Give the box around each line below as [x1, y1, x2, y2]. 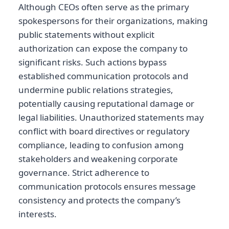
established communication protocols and [18, 70, 188, 82]
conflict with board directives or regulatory [18, 125, 190, 138]
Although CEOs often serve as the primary [18, 1, 189, 13]
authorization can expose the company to [18, 42, 188, 55]
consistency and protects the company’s [18, 194, 180, 207]
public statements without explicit [18, 29, 154, 41]
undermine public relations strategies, [18, 84, 173, 96]
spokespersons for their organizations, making [18, 15, 208, 27]
